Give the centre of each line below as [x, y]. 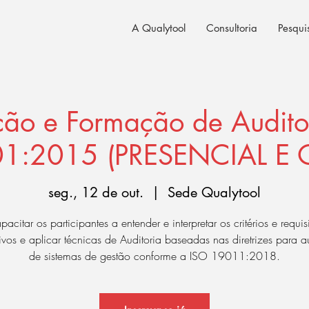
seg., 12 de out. [96, 192]
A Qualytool [159, 28]
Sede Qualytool [214, 192]
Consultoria [232, 28]
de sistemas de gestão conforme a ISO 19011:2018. [154, 256]
